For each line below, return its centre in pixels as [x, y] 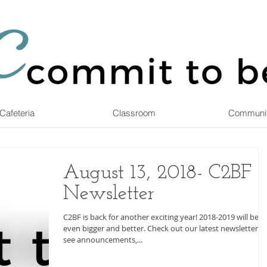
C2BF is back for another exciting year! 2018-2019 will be [131, 217]
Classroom [134, 113]
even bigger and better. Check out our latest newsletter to [105, 228]
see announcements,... [103, 240]
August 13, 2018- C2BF [157, 173]
